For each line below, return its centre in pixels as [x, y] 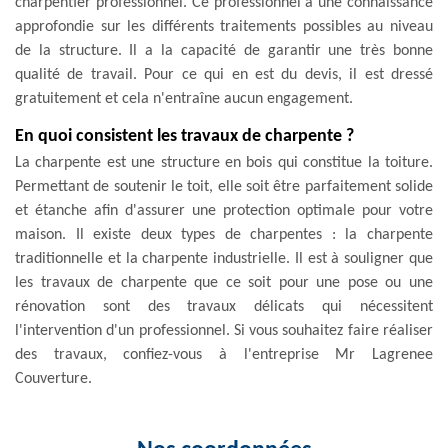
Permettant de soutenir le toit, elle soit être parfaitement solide [224, 186]
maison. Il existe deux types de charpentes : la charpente [224, 234]
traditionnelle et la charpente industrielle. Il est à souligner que [224, 258]
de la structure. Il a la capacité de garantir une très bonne [224, 50]
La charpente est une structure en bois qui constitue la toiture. [224, 162]
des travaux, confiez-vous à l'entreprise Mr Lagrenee [224, 354]
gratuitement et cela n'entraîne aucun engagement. [184, 98]
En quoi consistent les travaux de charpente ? [184, 136]
